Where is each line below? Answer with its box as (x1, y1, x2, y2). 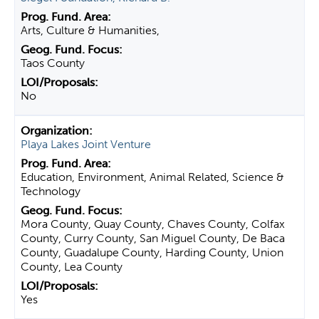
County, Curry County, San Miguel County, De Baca (21, 231, 285, 245)
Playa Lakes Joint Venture (21, 137, 151, 151)
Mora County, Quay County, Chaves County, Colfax (21, 217, 285, 231)
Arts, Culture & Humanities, (21, 23, 159, 37)
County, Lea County (21, 260, 122, 273)
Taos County (21, 56, 85, 70)
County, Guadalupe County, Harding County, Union (21, 246, 283, 259)
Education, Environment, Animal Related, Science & (21, 170, 284, 184)
